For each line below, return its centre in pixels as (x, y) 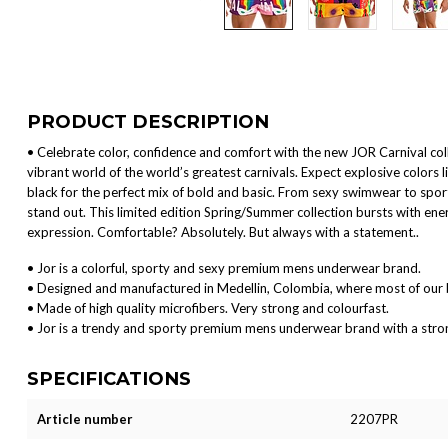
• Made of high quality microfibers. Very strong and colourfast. (208, 307)
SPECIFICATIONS (109, 378)
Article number (85, 418)
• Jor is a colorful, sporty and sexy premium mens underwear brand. (224, 267)
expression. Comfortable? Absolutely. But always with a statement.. (223, 232)
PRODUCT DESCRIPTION (148, 121)
